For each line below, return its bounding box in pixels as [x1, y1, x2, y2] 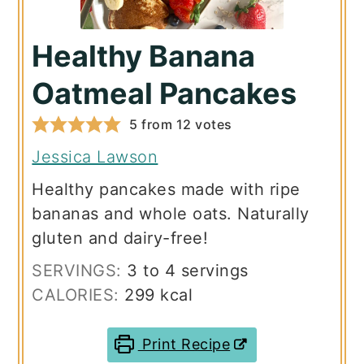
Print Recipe [137, 335, 231, 353]
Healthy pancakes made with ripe [32, 179, 301, 199]
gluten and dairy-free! [32, 227, 209, 248]
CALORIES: [32, 284, 125, 305]
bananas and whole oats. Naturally [32, 203, 310, 223]
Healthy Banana [32, 37, 256, 74]
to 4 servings [143, 260, 249, 280]
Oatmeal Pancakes [32, 75, 297, 111]
